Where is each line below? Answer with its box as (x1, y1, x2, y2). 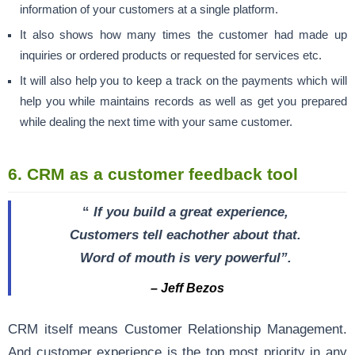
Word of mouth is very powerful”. (79, 250, 292, 265)
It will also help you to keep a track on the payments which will (20, 74, 347, 87)
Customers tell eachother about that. (70, 227, 301, 242)
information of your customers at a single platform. (20, 2, 278, 16)
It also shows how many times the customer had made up (20, 28, 347, 41)
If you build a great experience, (94, 204, 288, 219)
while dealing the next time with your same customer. (20, 115, 292, 128)
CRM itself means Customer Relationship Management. (8, 321, 347, 336)
